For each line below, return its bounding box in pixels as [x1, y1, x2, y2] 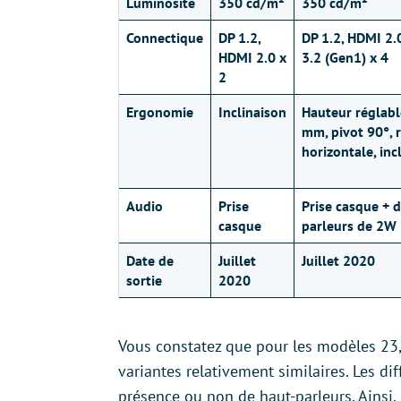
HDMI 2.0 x [218, 48, 286, 66]
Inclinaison [218, 103, 286, 121]
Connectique [126, 29, 203, 47]
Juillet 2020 [302, 252, 375, 269]
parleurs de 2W [302, 217, 397, 235]
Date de [126, 252, 174, 269]
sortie [126, 271, 162, 289]
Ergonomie [126, 103, 193, 121]
